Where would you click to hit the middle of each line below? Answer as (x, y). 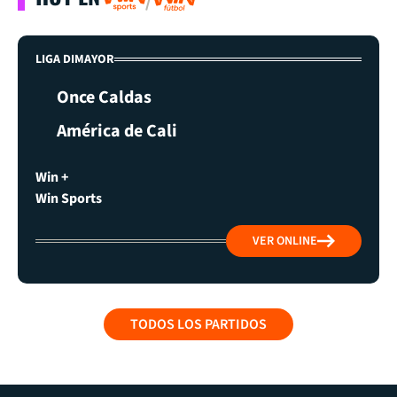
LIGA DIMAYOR (75, 59)
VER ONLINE (285, 241)
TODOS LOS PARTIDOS (198, 324)
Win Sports (69, 198)
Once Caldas (104, 97)
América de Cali (117, 131)
